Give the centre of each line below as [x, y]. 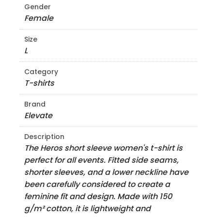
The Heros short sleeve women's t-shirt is [103, 148]
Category [41, 72]
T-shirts [39, 83]
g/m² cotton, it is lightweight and [87, 209]
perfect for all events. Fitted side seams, [101, 160]
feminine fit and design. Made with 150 [98, 196]
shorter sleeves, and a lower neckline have [106, 172]
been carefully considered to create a [97, 184]
